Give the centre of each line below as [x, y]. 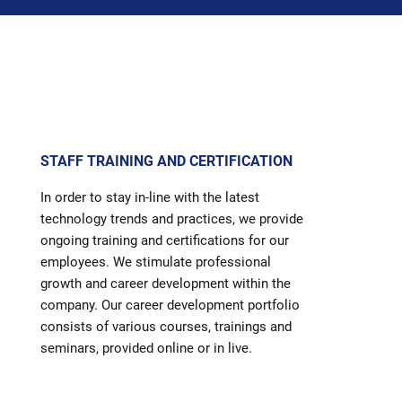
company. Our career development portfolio [170, 305]
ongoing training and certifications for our [165, 240]
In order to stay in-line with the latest [150, 197]
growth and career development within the [166, 283]
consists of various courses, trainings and [166, 326]
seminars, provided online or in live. [146, 348]
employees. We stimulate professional [156, 262]
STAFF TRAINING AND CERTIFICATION [166, 161]
